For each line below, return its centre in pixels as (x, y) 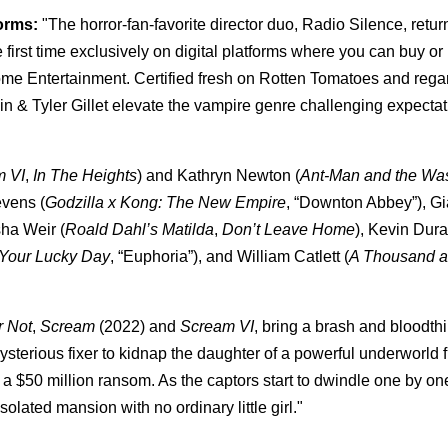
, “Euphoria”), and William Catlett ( (229, 256)
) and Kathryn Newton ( (218, 175)
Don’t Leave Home (288, 229)
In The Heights (85, 175)
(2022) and (137, 326)
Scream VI (217, 326)
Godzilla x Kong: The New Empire (165, 202)
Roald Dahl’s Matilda (139, 229)
